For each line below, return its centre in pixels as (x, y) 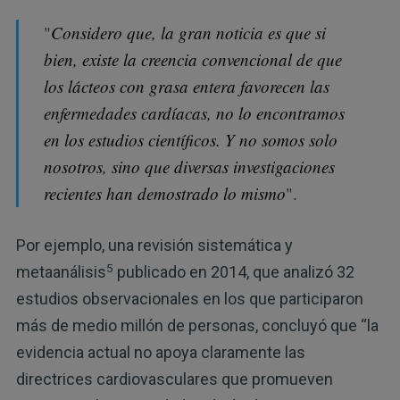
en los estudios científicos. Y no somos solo (191, 139)
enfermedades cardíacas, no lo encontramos (195, 112)
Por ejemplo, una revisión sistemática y (154, 246)
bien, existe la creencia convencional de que (193, 59)
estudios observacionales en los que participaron (189, 299)
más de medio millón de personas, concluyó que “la (197, 326)
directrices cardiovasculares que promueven (174, 379)
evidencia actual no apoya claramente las (160, 353)
